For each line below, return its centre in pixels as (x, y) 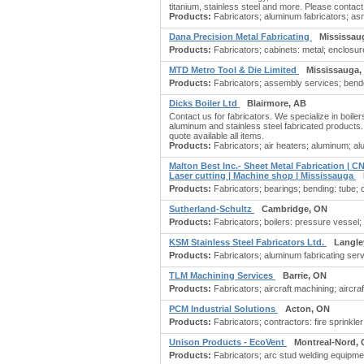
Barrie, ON (305, 275)
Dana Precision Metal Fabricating (240, 37)
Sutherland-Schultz (212, 209)
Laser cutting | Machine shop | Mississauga (262, 175)
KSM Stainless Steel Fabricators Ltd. (248, 242)
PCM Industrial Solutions (223, 309)
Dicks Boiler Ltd (204, 103)
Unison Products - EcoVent (228, 342)
